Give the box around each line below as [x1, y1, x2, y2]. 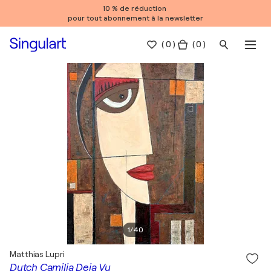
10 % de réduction [103, 4, 168, 13]
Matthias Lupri [10, 249, 65, 259]
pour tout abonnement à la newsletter [68, 14, 203, 22]
